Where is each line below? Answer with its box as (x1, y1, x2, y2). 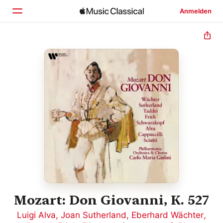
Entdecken (31, 65, 73, 75)
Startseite (31, 44, 70, 54)
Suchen (31, 86, 61, 96)
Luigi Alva (17, 210, 56, 221)
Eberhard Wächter (131, 210, 204, 221)
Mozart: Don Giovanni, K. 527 (14, 192, 209, 208)
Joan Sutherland (61, 210, 126, 221)
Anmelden (179, 7, 212, 15)
